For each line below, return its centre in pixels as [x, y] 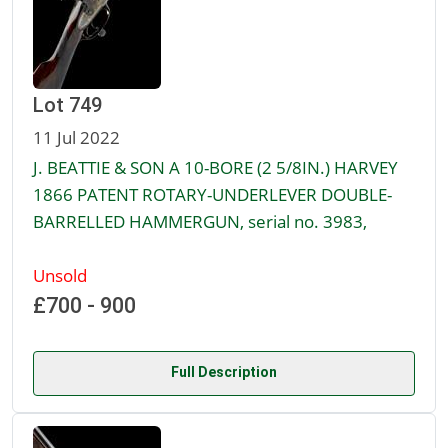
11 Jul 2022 [76, 137]
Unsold [60, 275]
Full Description [224, 372]
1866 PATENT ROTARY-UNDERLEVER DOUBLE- [212, 194]
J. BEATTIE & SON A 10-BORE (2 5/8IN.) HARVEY [215, 167]
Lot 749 [67, 105]
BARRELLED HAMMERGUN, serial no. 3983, [200, 221]
